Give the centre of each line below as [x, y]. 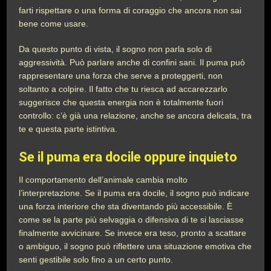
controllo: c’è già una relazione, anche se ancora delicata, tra [135, 116]
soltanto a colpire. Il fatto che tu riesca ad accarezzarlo [123, 89]
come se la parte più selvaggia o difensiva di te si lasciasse [132, 220]
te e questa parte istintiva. [70, 129]
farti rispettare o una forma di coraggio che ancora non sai [130, 10]
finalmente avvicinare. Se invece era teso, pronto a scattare [133, 233]
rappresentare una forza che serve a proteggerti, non [121, 76]
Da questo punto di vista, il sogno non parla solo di [116, 49]
